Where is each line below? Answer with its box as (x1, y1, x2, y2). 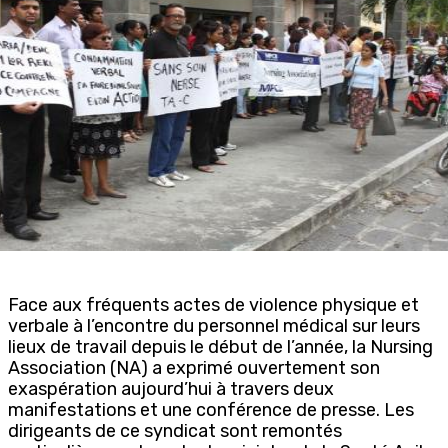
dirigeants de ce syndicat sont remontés (8, 419, 342, 442)
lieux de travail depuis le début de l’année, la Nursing (8, 335, 433, 358)
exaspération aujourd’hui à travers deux (8, 377, 334, 400)
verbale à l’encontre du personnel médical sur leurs (8, 314, 420, 337)
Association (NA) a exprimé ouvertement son (8, 356, 380, 379)
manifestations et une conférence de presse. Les (8, 398, 414, 421)
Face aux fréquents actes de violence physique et (8, 293, 419, 316)
